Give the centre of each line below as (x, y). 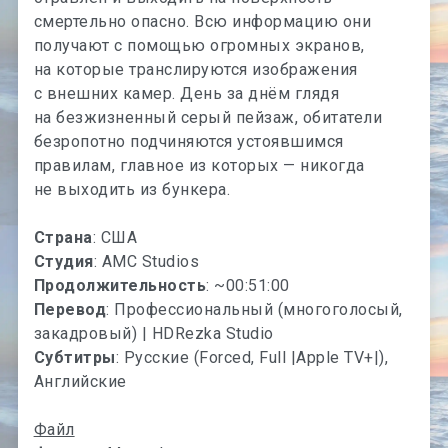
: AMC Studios (146, 261)
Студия (63, 261)
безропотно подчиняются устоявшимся (188, 141)
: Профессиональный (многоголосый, (254, 309)
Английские (80, 381)
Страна (63, 237)
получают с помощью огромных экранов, (199, 45)
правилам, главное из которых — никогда (199, 165)
